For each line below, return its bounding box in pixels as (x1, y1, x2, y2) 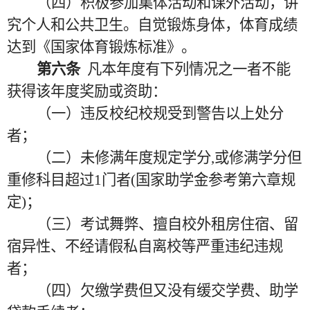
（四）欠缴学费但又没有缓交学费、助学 (36, 282, 298, 299)
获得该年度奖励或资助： (7, 83, 167, 100)
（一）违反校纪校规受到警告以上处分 (36, 105, 284, 122)
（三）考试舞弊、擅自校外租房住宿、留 (36, 216, 298, 232)
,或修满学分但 (210, 149, 302, 166)
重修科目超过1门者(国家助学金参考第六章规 (7, 172, 295, 188)
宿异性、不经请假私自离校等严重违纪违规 (7, 238, 283, 255)
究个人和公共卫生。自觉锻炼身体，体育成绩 (7, 17, 298, 33)
